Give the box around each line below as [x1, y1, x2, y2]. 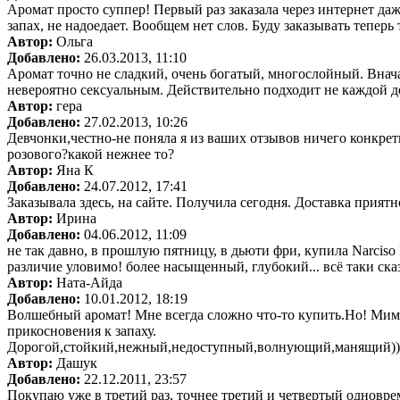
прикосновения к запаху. [7, 322, 156, 338]
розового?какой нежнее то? [7, 146, 174, 162]
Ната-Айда [53, 274, 122, 290]
